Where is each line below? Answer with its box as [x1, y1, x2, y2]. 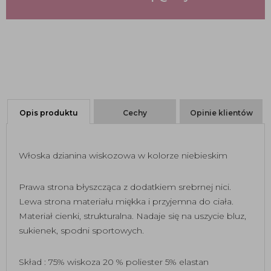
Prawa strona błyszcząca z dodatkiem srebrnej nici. [19, 181, 231, 192]
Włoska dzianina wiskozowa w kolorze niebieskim [19, 150, 227, 161]
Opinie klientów [189, 108, 253, 118]
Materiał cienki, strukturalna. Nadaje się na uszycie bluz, [19, 211, 246, 221]
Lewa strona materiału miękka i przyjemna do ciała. [19, 196, 233, 207]
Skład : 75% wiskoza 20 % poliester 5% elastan [19, 256, 209, 267]
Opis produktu [19, 108, 78, 118]
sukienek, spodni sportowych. [19, 225, 144, 236]
